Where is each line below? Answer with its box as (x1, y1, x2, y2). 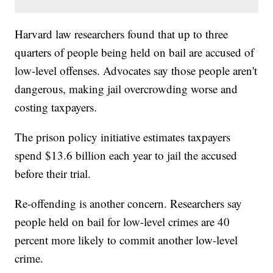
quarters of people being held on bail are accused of (15, 44, 255, 60)
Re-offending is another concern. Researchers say (15, 196, 243, 211)
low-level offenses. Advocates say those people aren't (15, 63, 258, 79)
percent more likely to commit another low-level (15, 232, 238, 248)
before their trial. (15, 166, 91, 182)
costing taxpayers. (15, 99, 97, 115)
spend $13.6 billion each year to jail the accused (15, 147, 238, 163)
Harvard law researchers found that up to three (15, 26, 229, 42)
